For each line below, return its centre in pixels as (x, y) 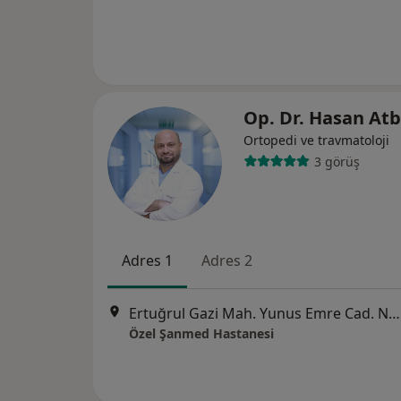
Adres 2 (227, 260)
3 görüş (337, 161)
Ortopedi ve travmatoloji (316, 140)
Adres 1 (147, 260)
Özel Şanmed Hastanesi (201, 334)
